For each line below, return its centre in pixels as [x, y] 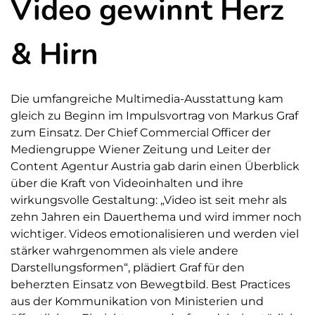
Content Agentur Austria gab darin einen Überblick [155, 166]
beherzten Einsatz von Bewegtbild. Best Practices [150, 284]
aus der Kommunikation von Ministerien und [137, 301]
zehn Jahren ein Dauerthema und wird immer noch [156, 217]
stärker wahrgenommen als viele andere [124, 250]
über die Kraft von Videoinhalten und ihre [127, 183]
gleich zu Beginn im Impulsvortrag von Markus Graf [154, 115]
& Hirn [54, 54]
